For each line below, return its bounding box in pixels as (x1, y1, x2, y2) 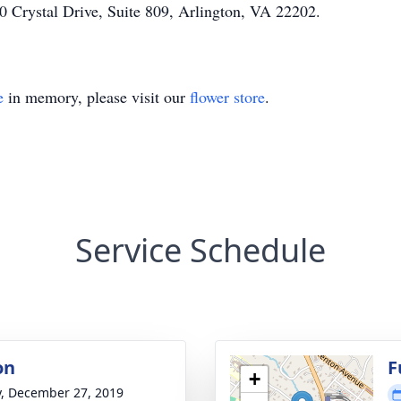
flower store (190, 86, 265, 107)
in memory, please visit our (4, 86, 190, 107)
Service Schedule (75, 228, 326, 272)
